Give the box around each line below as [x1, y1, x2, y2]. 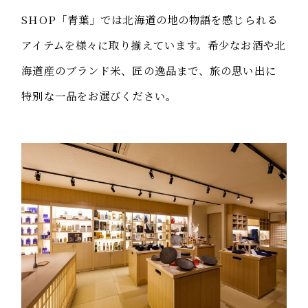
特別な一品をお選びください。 [21, 88, 177, 104]
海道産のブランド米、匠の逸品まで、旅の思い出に [21, 63, 276, 78]
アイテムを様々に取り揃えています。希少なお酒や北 [21, 37, 285, 53]
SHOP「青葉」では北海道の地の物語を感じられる [21, 12, 278, 27]
